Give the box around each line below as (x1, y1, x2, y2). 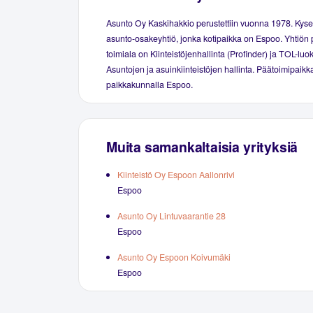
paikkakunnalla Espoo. (106, 78, 193, 91)
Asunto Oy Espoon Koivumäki (117, 251, 231, 264)
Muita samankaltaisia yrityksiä (106, 136, 298, 156)
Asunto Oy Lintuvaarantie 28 (117, 210, 226, 223)
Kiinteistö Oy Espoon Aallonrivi (117, 168, 235, 182)
